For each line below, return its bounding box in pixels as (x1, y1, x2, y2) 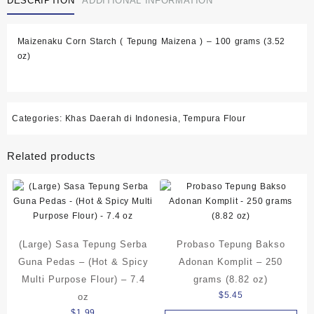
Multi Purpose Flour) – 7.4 (21, 273, 145, 285)
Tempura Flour (183, 114, 246, 123)
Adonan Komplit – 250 (179, 256, 283, 267)
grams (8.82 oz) (193, 273, 268, 285)
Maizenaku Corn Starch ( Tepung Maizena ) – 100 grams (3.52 (18, 36, 285, 46)
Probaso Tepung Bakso (176, 238, 285, 250)
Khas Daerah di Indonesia (64, 114, 178, 123)
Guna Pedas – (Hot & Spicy (18, 256, 149, 267)
